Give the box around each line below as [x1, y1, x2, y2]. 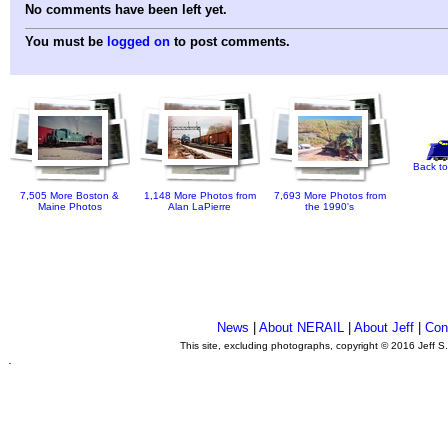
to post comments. [170, 34, 290, 50]
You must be [25, 34, 107, 50]
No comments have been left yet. [25, 2, 227, 18]
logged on [107, 34, 170, 50]
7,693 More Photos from [274, 190, 386, 202]
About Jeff [354, 320, 415, 335]
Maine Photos [38, 201, 102, 213]
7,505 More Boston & [20, 190, 120, 202]
